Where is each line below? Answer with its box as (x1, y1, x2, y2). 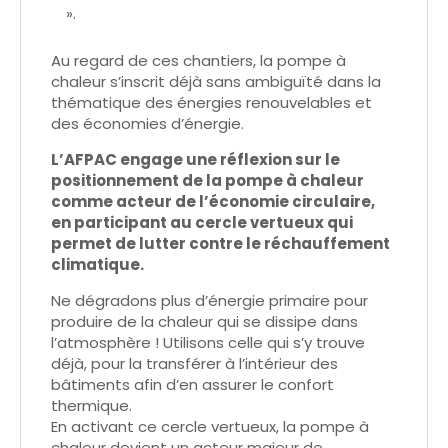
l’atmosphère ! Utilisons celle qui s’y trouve (51, 332, 365, 354)
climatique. (51, 254, 144, 276)
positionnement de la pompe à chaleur (51, 170, 364, 192)
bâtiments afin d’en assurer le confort (51, 374, 334, 396)
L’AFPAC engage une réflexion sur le (51, 149, 340, 171)
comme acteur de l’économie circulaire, (51, 191, 375, 213)
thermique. (51, 395, 132, 417)
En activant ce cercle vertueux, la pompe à (51, 416, 369, 438)
